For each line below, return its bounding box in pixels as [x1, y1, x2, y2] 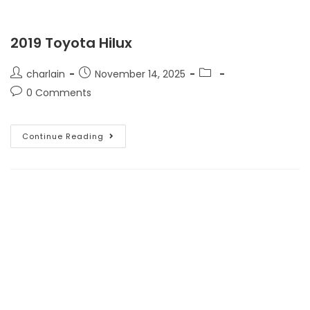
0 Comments [26, 85, 91, 100]
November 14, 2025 [95, 66, 185, 81]
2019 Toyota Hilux [10, 33, 132, 53]
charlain [26, 66, 65, 81]
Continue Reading [22, 130, 104, 142]
